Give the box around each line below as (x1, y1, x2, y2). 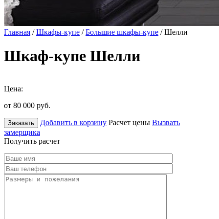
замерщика (4, 128, 40, 136)
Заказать (8, 119, 34, 127)
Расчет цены (109, 118, 150, 127)
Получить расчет (4, 136, 60, 145)
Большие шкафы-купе (86, 28, 158, 36)
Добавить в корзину (40, 118, 107, 127)
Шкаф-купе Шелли (4, 47, 140, 65)
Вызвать (152, 118, 180, 127)
